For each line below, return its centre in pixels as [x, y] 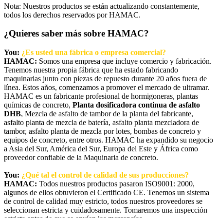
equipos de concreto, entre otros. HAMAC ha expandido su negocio [109, 140]
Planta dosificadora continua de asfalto [135, 105]
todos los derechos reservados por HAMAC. [72, 15]
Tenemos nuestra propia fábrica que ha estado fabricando [91, 70]
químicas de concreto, [37, 105]
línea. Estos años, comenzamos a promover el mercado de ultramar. [107, 88]
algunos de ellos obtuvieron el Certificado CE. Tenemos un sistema [107, 193]
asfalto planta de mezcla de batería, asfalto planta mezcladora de [101, 123]
